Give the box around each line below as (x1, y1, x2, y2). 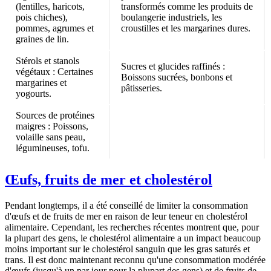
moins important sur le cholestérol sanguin (5, 243, 168, 254)
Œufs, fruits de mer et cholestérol (5, 171, 212, 188)
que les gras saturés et (168, 243, 250, 254)
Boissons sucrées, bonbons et (121, 71, 232, 82)
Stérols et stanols (16, 55, 79, 66)
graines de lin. (16, 33, 69, 44)
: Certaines (50, 66, 93, 77)
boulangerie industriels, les (121, 11, 222, 22)
